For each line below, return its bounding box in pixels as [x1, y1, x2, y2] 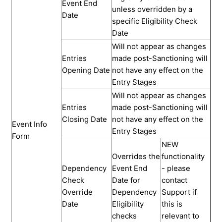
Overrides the [112, 151, 161, 161]
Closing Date [62, 114, 108, 124]
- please [162, 163, 191, 173]
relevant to [162, 211, 200, 221]
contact [162, 175, 188, 185]
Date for [112, 175, 141, 185]
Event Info [12, 119, 48, 129]
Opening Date [62, 65, 111, 75]
